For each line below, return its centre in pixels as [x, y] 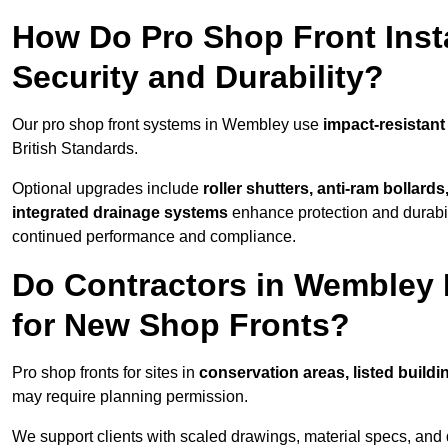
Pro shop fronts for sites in [105, 373]
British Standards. [75, 149]
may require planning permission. [130, 397]
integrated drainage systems [120, 213]
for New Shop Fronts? [181, 325]
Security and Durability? [198, 77]
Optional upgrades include [107, 189]
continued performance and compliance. [154, 237]
